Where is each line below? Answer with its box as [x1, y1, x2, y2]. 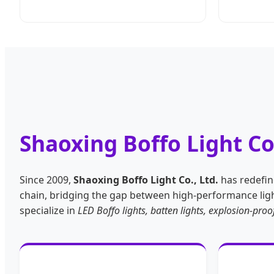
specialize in [20, 204, 78, 218]
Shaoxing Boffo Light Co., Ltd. [73, 173, 218, 187]
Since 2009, [20, 173, 73, 187]
